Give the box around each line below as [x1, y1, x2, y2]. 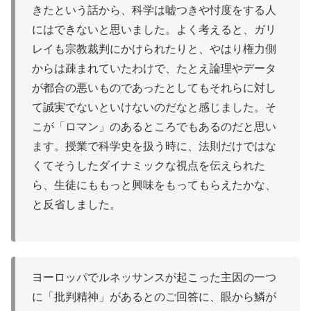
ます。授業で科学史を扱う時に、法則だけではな [32, 140, 276, 153]
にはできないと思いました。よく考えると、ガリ [32, 24, 276, 36]
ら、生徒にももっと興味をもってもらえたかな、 [32, 179, 276, 192]
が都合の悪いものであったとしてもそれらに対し [32, 82, 276, 94]
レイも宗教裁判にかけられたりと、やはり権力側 [32, 43, 276, 56]
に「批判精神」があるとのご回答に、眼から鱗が [32, 291, 276, 303]
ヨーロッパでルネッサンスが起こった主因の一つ [32, 271, 276, 284]
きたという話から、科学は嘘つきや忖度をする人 [32, 4, 276, 17]
